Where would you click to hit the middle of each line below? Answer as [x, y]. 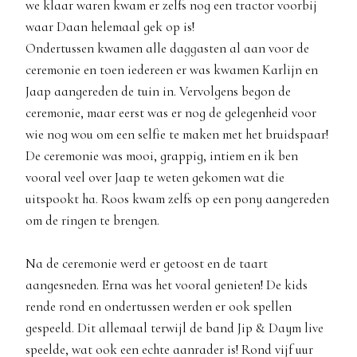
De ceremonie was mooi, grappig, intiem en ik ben [162, 155]
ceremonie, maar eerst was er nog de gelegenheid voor [171, 112]
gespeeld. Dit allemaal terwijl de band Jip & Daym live [175, 328]
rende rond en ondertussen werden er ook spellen [159, 306]
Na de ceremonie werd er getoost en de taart [147, 263]
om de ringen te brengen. [92, 220]
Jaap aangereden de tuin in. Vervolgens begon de [158, 91]
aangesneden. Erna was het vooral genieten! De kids [167, 284]
